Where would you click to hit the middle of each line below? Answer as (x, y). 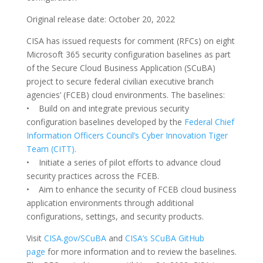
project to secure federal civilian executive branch (120, 81)
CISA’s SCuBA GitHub (164, 238)
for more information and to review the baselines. (141, 252)
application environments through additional (110, 203)
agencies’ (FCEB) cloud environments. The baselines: (125, 95)
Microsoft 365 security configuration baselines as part (128, 54)
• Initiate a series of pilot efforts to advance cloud (123, 162)
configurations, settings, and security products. (116, 216)
